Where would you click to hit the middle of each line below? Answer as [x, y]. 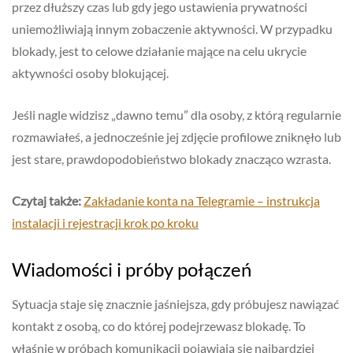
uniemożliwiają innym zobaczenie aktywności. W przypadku [172, 29]
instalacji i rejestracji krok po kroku [105, 223]
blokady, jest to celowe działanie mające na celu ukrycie [159, 51]
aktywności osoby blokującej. [90, 73]
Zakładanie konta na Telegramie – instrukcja [202, 201]
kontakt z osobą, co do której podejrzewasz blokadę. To [159, 326]
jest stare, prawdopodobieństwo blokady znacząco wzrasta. [171, 159]
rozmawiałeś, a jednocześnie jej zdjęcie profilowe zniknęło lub [176, 137]
